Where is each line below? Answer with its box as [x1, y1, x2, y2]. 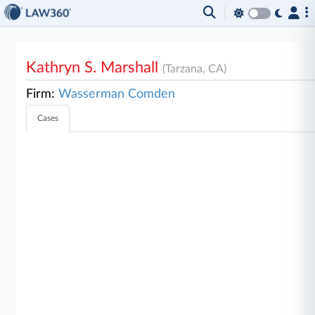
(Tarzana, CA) [162, 63, 227, 75]
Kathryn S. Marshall [26, 60, 163, 75]
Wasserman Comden [58, 88, 176, 101]
